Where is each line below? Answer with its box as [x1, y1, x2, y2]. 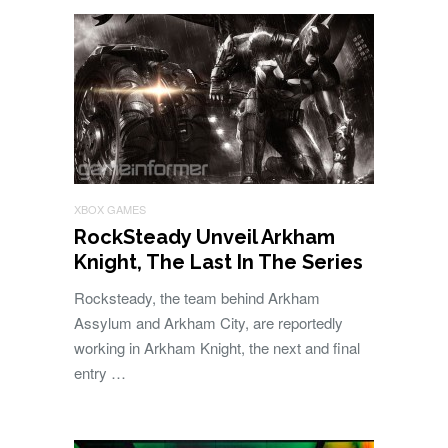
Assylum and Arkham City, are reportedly [74, 312, 343, 334]
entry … [74, 362, 126, 384]
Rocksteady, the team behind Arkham [74, 287, 320, 309]
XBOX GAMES [74, 201, 146, 218]
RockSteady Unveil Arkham [74, 225, 335, 250]
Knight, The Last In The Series [74, 250, 363, 275]
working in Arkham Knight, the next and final [74, 337, 360, 359]
